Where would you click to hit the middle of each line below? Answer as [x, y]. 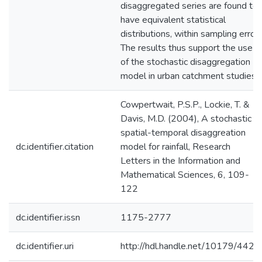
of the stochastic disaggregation [185, 62]
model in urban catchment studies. [189, 76]
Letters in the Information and [180, 161]
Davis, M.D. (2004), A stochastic [186, 119]
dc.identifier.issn [48, 218]
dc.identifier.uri [45, 246]
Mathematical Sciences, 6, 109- [185, 175]
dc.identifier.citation [55, 147]
